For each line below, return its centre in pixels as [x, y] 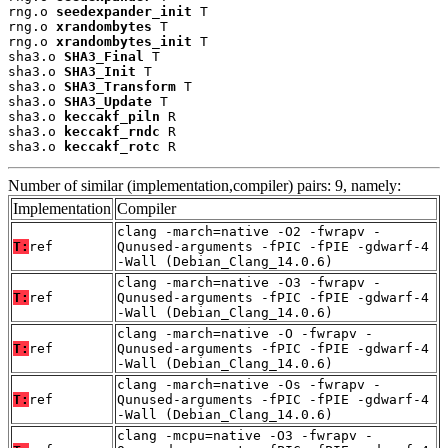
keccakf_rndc [112, 131]
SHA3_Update [108, 101]
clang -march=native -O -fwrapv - [245, 333]
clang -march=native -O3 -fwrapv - [249, 282]
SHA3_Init [100, 71]
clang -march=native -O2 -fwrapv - [249, 231]
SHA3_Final [104, 56]
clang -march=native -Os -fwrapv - [249, 384]
